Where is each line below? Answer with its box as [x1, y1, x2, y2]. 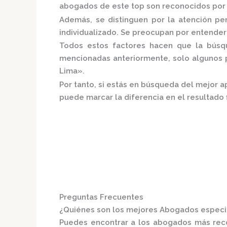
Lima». [59, 66, 85, 76]
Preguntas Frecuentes [59, 192, 143, 202]
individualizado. [59, 27, 121, 37]
